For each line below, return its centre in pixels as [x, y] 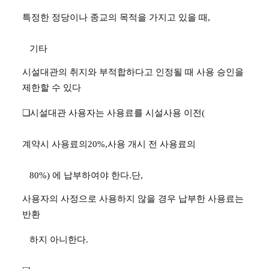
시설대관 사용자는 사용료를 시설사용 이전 [116, 113]
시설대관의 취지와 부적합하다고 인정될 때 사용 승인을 [133, 72]
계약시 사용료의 [55, 144]
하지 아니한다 [54, 240]
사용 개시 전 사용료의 [152, 144]
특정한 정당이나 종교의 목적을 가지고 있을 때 [115, 17]
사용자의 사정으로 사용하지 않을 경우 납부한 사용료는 [133, 199]
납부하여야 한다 [97, 176]
